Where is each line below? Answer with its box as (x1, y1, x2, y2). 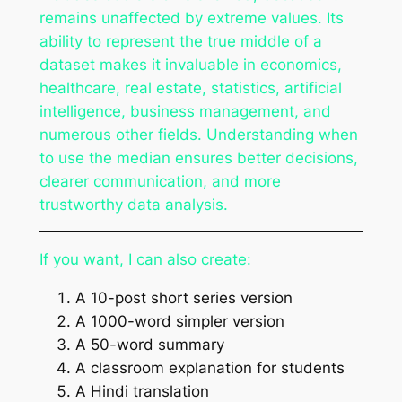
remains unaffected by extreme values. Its (39, 8, 344, 27)
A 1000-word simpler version (74, 312, 284, 331)
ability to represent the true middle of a (39, 31, 322, 50)
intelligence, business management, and (39, 101, 331, 120)
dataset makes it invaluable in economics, (39, 55, 342, 74)
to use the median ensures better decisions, (39, 148, 358, 167)
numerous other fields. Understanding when (39, 125, 358, 144)
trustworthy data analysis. (39, 195, 228, 214)
